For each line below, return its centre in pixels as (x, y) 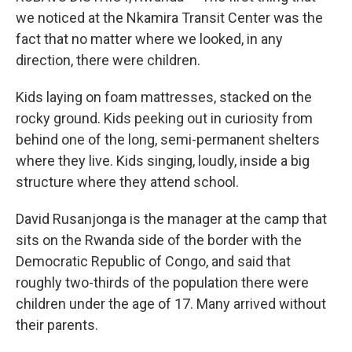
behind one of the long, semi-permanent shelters (168, 139)
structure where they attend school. (127, 182)
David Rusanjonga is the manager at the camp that (171, 219)
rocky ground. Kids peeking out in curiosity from (164, 118)
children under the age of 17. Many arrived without (171, 304)
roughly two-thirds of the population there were (162, 282)
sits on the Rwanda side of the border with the (159, 240)
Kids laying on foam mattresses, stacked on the (164, 97)
